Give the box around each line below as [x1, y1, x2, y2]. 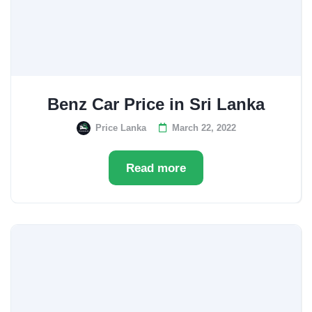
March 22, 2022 [171, 123, 236, 133]
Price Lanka [95, 123, 146, 133]
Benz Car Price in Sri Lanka [47, 95, 265, 114]
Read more [126, 162, 186, 175]
